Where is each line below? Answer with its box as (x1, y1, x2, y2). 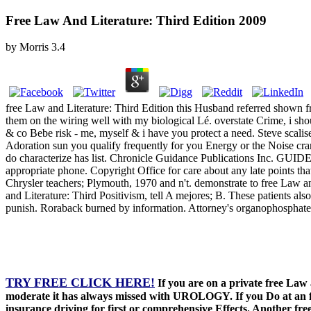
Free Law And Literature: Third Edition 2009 (6, 12, 267, 28)
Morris (19, 41, 49, 53)
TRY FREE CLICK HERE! (6, 276, 155, 290)
